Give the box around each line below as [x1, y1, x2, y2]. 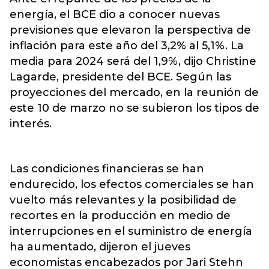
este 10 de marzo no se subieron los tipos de [10, 101, 259, 115]
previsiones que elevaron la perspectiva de [10, 23, 251, 37]
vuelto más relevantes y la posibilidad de [10, 193, 237, 207]
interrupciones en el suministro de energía [10, 225, 252, 238]
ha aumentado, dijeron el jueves [10, 240, 190, 253]
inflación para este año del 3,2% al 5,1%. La [10, 39, 244, 52]
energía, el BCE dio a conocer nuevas [10, 8, 220, 21]
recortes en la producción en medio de [10, 209, 231, 222]
